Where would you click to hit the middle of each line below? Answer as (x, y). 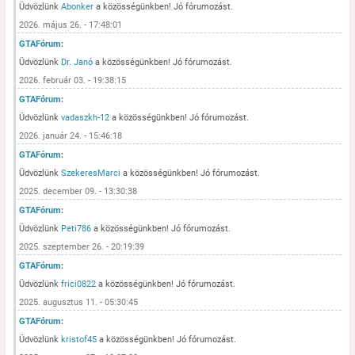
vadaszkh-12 (86, 118)
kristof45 (79, 340)
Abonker (78, 7)
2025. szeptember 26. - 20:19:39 (82, 247)
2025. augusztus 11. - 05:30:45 (79, 302)
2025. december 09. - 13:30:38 (78, 191)
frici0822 (79, 284)
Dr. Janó (77, 62)
